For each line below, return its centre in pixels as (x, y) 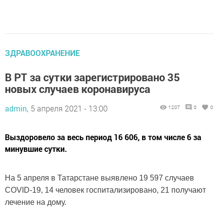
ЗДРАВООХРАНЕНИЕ (42, 53)
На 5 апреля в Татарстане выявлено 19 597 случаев (100, 178)
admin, (17, 108)
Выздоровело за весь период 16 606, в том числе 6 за (103, 137)
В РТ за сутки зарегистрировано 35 (92, 77)
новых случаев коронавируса (78, 89)
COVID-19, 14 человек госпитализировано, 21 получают (105, 190)
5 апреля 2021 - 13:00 (69, 108)
